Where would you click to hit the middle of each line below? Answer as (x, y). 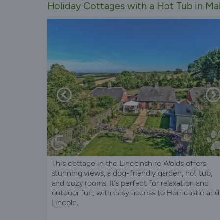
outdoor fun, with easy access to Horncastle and (135, 192)
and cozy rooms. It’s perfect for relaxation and (130, 183)
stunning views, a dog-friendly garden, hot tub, (132, 173)
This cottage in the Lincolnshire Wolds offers (129, 163)
